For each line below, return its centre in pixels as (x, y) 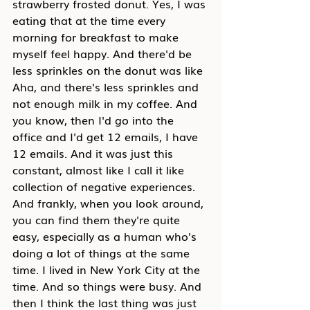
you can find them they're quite (98, 219)
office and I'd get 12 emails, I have (107, 136)
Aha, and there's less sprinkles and (107, 86)
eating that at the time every (91, 20)
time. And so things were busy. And (109, 286)
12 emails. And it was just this (94, 153)
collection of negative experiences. (106, 186)
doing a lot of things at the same (103, 253)
